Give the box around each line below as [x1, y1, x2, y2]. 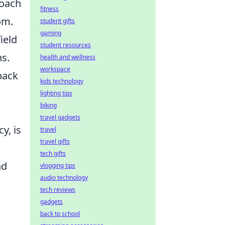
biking [40, 101, 57, 109]
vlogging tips [40, 161, 75, 170]
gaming [40, 29, 61, 37]
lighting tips [40, 89, 72, 97]
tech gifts [40, 149, 66, 158]
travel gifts [40, 137, 70, 146]
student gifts [40, 17, 75, 25]
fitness [40, 5, 59, 13]
